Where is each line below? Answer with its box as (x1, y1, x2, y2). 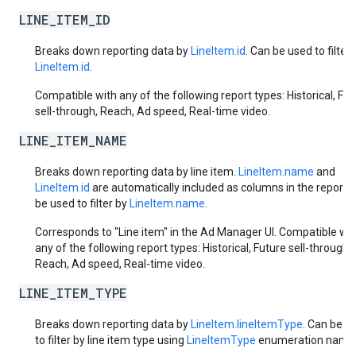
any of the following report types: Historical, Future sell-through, (35, 242, 351, 254)
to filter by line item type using (35, 334, 187, 346)
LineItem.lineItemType (191, 318, 303, 331)
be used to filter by (35, 197, 130, 210)
